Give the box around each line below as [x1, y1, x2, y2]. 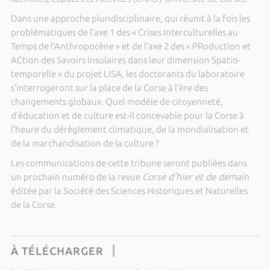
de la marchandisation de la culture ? [10, 138, 159, 148]
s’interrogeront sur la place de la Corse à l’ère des [10, 83, 208, 93]
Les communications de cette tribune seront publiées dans [10, 158, 247, 168]
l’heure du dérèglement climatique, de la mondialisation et [10, 124, 249, 134]
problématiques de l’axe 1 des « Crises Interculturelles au [10, 27, 238, 37]
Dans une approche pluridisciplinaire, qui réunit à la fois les [10, 13, 250, 24]
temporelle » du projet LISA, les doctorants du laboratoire [10, 69, 245, 79]
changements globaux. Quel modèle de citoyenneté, [10, 96, 223, 107]
